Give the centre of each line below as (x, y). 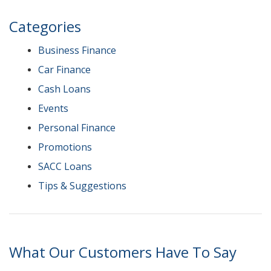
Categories (45, 26)
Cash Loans (64, 89)
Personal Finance (77, 128)
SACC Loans (65, 166)
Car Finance (64, 70)
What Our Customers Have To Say (123, 252)
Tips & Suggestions (82, 186)
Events (53, 108)
